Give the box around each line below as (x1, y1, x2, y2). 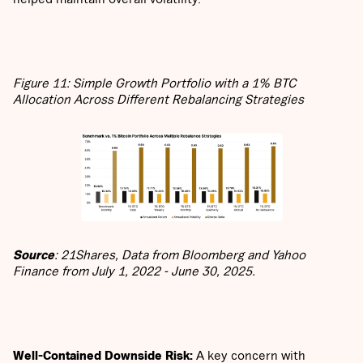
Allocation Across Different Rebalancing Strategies (13, 92, 304, 107)
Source (13, 247, 54, 263)
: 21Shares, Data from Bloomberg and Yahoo (54, 247, 305, 263)
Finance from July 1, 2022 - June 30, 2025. (13, 263, 255, 279)
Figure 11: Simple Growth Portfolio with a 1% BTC (13, 75, 297, 91)
